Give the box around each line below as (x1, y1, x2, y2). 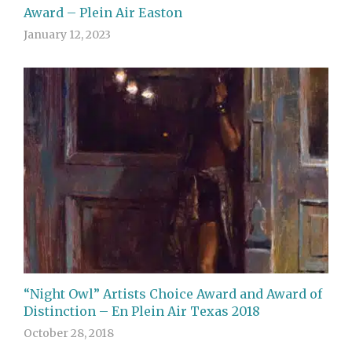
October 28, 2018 (24, 326, 114, 341)
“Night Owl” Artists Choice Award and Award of (24, 286, 322, 302)
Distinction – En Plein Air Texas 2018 (24, 303, 260, 320)
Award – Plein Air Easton (24, 5, 182, 21)
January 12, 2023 (24, 27, 111, 42)
